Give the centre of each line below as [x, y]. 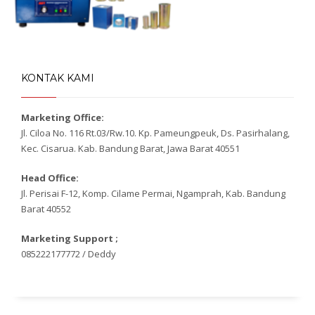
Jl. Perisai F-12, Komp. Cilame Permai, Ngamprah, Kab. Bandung [153, 193]
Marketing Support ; [70, 238]
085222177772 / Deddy [69, 253]
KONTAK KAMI [58, 78]
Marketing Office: [63, 117]
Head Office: [50, 178]
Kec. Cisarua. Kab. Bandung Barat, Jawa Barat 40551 [130, 148]
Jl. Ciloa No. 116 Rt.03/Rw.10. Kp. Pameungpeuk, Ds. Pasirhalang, [155, 133]
